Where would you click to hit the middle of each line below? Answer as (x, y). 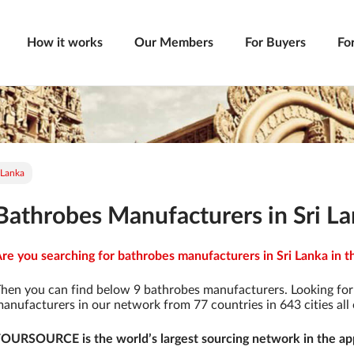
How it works (65, 43)
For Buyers (275, 43)
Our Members (174, 43)
